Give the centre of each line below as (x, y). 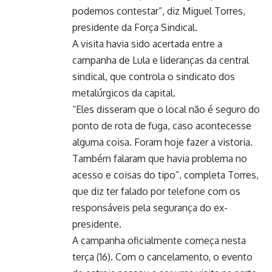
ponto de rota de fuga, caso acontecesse (162, 125)
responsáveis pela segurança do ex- (150, 207)
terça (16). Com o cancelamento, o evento (162, 257)
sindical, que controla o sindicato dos (154, 76)
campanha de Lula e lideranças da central (161, 60)
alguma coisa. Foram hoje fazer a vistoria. (162, 142)
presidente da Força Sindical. (135, 27)
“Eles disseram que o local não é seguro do (166, 109)
